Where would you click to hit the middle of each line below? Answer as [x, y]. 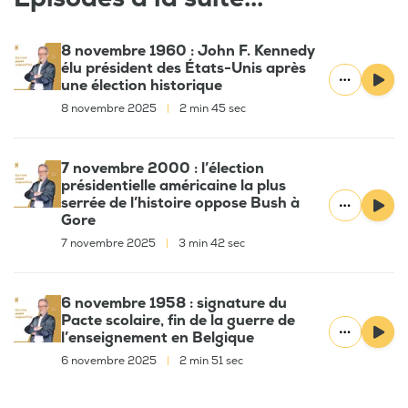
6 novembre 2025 [110, 362]
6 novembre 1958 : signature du [174, 304]
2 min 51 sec [210, 362]
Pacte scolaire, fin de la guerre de [178, 321]
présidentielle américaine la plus [173, 186]
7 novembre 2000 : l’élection [163, 169]
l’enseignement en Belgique [158, 338]
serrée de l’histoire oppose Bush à [180, 204]
